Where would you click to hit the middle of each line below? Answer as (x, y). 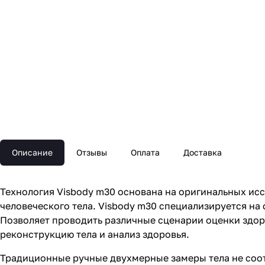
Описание (32, 153)
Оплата (145, 153)
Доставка (203, 153)
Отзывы (92, 153)
